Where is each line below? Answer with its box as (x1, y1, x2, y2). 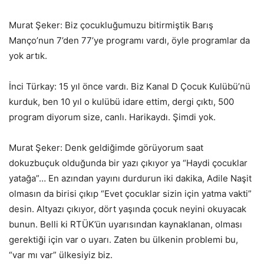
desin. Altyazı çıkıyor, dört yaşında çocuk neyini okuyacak (9, 203, 246, 214)
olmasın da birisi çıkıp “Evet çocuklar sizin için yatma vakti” (9, 187, 252, 199)
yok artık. (9, 49, 47, 61)
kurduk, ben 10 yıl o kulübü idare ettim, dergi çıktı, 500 (9, 95, 234, 107)
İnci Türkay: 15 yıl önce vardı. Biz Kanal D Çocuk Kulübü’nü (9, 80, 250, 92)
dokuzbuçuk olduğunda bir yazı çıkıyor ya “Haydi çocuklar (9, 157, 247, 169)
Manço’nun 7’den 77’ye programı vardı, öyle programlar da (9, 34, 250, 46)
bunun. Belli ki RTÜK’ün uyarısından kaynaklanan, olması (9, 218, 242, 230)
